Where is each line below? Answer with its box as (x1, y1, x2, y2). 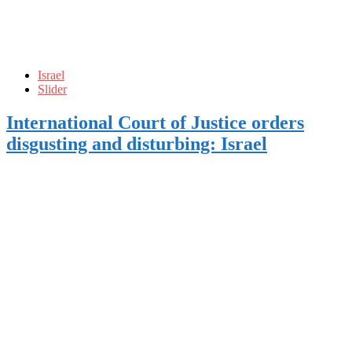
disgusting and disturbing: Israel (6, 134, 267, 155)
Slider (38, 82, 67, 97)
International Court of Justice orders (6, 112, 304, 134)
